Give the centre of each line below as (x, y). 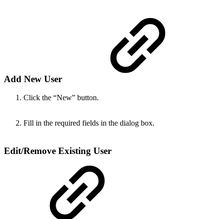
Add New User (34, 79)
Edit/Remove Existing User (58, 151)
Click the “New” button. (61, 98)
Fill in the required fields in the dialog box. (89, 123)
